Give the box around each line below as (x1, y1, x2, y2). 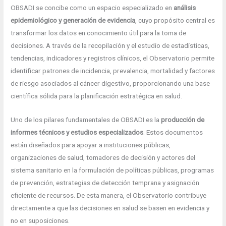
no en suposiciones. (11, 216, 70, 225)
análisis (174, 4, 196, 12)
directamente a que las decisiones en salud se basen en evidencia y (11, 204, 210, 212)
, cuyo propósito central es (135, 16, 215, 25)
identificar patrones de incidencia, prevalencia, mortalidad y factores (11, 67, 215, 75)
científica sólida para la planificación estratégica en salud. (11, 92, 183, 100)
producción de (161, 116, 205, 124)
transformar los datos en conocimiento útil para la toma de (11, 29, 187, 37)
